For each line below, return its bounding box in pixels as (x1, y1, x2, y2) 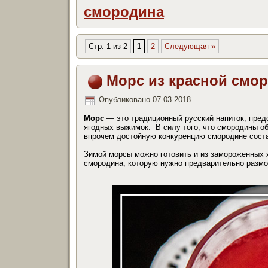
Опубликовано (99, 95, 150, 105)
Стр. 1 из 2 (89, 42, 127, 51)
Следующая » (165, 42, 215, 51)
